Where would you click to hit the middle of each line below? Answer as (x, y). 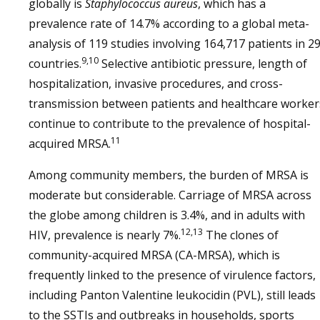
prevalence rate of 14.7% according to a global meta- (169, 24)
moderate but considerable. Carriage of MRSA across (170, 195)
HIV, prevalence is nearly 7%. (105, 235)
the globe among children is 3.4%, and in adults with (167, 215)
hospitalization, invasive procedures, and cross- (156, 84)
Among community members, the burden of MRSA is (169, 175)
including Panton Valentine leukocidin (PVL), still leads (172, 295)
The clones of (241, 235)
